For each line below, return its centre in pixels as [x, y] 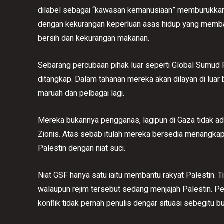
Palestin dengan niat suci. [82, 148]
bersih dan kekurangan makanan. [94, 38]
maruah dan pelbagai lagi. [81, 93]
